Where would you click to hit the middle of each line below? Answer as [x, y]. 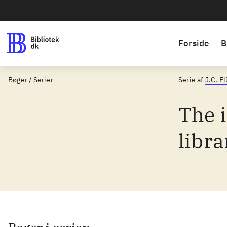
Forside [194, 43]
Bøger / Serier [31, 80]
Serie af [191, 80]
